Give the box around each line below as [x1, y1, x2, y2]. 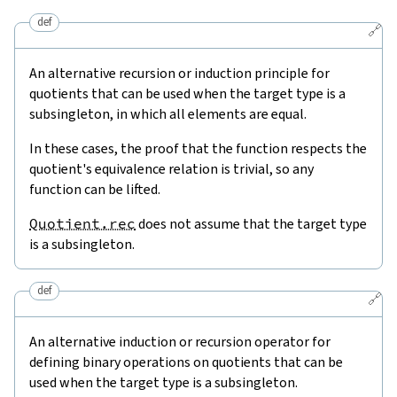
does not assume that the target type [136, 214, 367, 233]
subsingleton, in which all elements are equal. [29, 104, 307, 123]
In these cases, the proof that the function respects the [29, 138, 367, 158]
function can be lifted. [29, 179, 160, 198]
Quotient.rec [29, 214, 136, 232]
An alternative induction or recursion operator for [29, 331, 331, 351]
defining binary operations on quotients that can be [29, 352, 343, 371]
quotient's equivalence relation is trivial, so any [29, 159, 314, 178]
